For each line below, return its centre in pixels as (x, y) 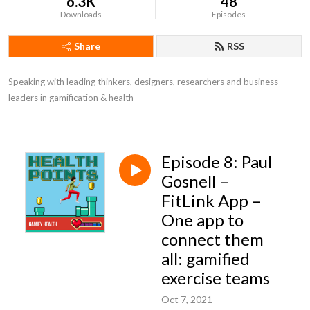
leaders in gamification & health (71, 98)
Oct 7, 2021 (187, 299)
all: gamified (206, 258)
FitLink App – (211, 200)
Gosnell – (195, 181)
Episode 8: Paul (217, 162)
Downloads (81, 14)
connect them (212, 239)
